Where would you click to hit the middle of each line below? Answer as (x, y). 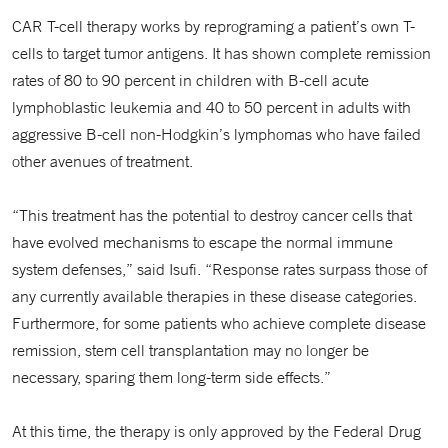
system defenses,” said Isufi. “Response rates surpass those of (219, 269)
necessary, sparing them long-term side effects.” (171, 377)
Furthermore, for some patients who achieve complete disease (219, 323)
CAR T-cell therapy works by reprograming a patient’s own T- (213, 26)
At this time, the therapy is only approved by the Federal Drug (216, 431)
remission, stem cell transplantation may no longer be (190, 350)
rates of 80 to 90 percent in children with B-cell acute (190, 80)
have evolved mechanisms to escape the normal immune (202, 242)
